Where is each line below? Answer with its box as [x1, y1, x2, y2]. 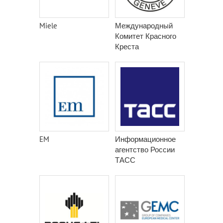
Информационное [115, 134, 176, 144]
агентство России [115, 145, 175, 154]
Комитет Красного [115, 31, 176, 41]
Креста [115, 42, 139, 51]
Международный [115, 21, 173, 30]
